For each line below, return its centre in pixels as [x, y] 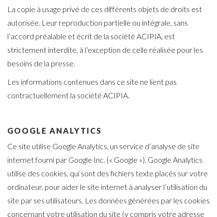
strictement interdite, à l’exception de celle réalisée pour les [105, 50]
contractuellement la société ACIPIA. [68, 95]
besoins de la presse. [41, 63]
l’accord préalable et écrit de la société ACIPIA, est [91, 36]
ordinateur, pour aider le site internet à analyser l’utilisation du [107, 187]
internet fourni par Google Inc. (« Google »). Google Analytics [105, 160]
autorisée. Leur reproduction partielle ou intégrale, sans [98, 23]
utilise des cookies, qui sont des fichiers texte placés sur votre [108, 173]
